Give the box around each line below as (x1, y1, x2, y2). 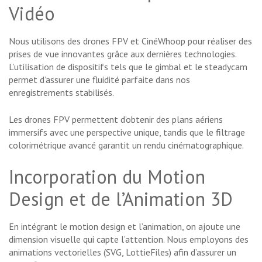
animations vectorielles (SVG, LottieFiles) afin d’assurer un (9, 246, 236, 258)
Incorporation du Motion (9, 164, 205, 189)
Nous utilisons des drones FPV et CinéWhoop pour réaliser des (9, 35, 252, 47)
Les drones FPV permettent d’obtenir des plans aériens (9, 113, 223, 126)
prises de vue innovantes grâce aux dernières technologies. (9, 48, 236, 60)
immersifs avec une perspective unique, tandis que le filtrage (9, 126, 245, 139)
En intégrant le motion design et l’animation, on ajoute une (9, 220, 240, 233)
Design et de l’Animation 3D (9, 187, 233, 212)
